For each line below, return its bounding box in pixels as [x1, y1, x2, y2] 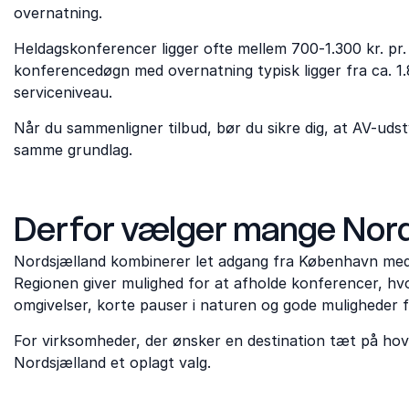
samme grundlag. [14, 141, 132, 159]
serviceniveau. [14, 83, 112, 101]
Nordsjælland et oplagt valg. [14, 353, 211, 372]
